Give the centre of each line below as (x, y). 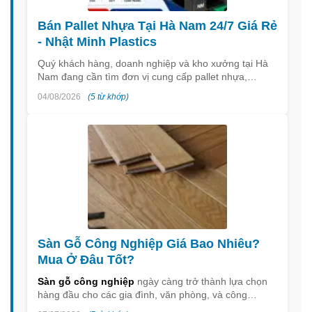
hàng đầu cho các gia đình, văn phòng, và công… (147, 295)
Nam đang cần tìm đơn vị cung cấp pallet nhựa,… (147, 77)
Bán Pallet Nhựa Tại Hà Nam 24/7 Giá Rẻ (157, 26)
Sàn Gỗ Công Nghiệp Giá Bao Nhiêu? (149, 244)
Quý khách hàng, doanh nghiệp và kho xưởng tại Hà (153, 64)
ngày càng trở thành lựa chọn (201, 282)
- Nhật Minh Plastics (97, 42)
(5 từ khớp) (108, 97)
